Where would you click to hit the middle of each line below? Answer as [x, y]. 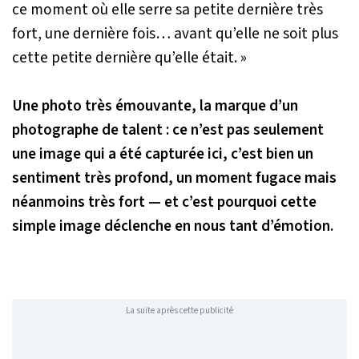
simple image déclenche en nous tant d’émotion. [173, 226]
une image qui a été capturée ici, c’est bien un [163, 153]
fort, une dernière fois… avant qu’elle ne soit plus [175, 33]
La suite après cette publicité [179, 311]
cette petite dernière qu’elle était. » [129, 57]
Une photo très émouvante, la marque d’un [155, 105]
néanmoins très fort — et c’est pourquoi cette [164, 202]
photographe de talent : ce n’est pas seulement [168, 129]
